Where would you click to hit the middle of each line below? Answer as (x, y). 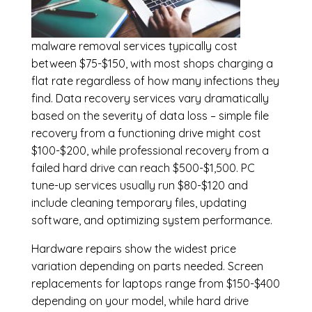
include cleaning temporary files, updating (139, 203)
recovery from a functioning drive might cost (146, 133)
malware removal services (98, 46)
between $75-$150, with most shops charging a (152, 64)
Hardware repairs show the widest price (133, 249)
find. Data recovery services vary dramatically (150, 99)
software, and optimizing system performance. (151, 220)
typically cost (201, 46)
